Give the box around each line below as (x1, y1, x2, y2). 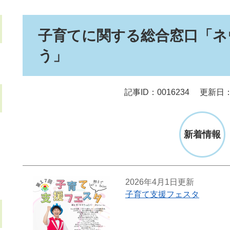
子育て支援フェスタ (125, 190, 199, 199)
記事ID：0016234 (124, 88, 189, 97)
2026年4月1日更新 (125, 178, 194, 187)
